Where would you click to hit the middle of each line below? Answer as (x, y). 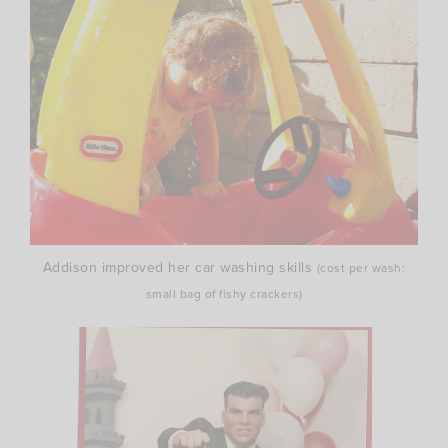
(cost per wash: (361, 268)
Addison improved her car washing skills (179, 268)
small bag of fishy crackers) (224, 294)
